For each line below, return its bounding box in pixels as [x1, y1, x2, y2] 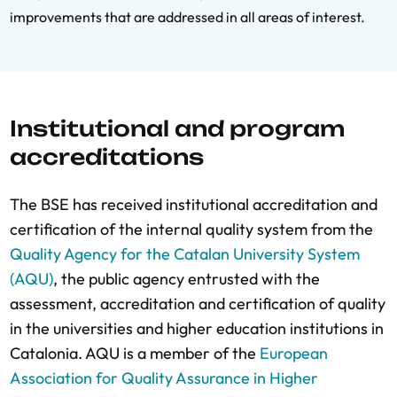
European [260, 343, 328, 364]
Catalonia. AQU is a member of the [10, 343, 260, 364]
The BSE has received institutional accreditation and [10, 194, 378, 215]
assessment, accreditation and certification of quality [10, 293, 385, 315]
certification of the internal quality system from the [10, 219, 373, 240]
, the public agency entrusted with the [53, 269, 320, 290]
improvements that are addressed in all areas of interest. [10, 8, 365, 27]
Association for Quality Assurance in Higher [10, 368, 318, 389]
